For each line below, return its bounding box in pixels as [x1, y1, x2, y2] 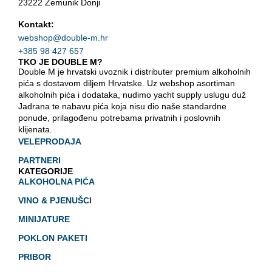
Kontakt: [18, 19, 54, 29]
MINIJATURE [18, 214, 70, 224]
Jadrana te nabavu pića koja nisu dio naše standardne [18, 101, 226, 111]
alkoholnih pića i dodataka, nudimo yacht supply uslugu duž [18, 89, 246, 100]
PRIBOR [18, 251, 51, 262]
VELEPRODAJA [18, 136, 81, 146]
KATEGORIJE [18, 166, 73, 176]
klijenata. [18, 124, 52, 134]
